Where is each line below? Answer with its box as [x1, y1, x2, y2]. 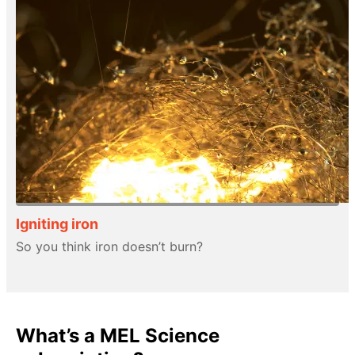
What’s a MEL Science [16, 323, 219, 347]
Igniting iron [16, 215, 98, 232]
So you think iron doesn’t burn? [16, 238, 203, 254]
